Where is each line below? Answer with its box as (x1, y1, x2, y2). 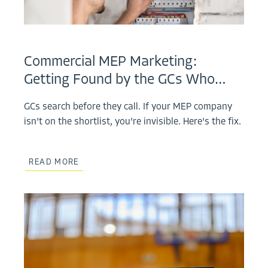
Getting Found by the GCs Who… (24, 73, 227, 88)
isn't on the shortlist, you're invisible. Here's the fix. (24, 117, 242, 127)
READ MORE (29, 158, 79, 166)
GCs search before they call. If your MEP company (24, 102, 233, 112)
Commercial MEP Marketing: (24, 55, 197, 70)
